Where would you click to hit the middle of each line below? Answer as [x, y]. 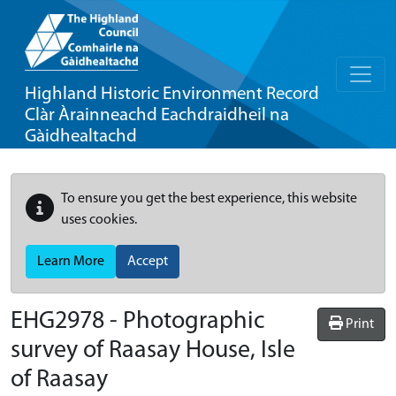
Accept [148, 262]
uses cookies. [99, 220]
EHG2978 [57, 322]
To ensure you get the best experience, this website [209, 199]
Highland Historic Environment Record [172, 94]
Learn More [71, 262]
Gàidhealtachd [81, 137]
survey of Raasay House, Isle [153, 351]
